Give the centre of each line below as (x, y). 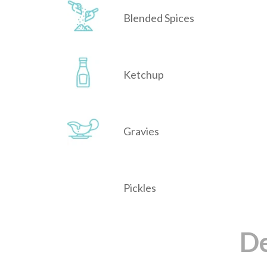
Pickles (140, 188)
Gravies (141, 131)
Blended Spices (159, 18)
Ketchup (144, 75)
